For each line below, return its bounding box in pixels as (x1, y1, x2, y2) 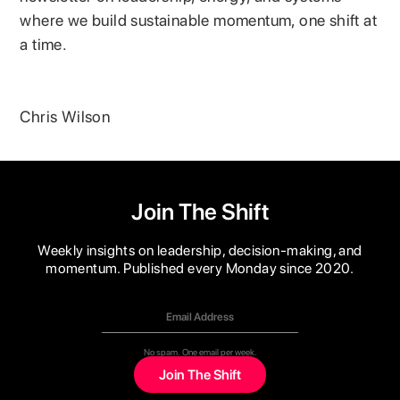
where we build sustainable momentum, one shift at (20, 10, 378, 29)
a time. (20, 34, 68, 54)
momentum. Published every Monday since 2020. (46, 260, 354, 278)
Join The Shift (130, 198, 270, 226)
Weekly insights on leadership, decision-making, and (37, 242, 362, 260)
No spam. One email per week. (143, 346, 257, 358)
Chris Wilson (20, 106, 111, 126)
